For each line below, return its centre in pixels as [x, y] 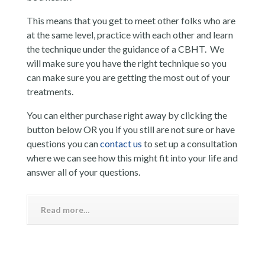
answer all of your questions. [83, 172]
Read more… [65, 209]
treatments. [50, 91]
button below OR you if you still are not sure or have [130, 129]
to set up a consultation [190, 143]
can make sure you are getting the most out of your [128, 77]
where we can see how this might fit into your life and [132, 157]
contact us [121, 143]
